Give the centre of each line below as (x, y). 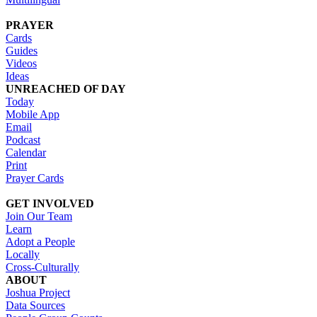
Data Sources (35, 306)
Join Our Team (39, 217)
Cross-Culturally (42, 267)
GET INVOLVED (50, 204)
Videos (21, 64)
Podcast (23, 140)
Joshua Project (38, 293)
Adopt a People (40, 242)
